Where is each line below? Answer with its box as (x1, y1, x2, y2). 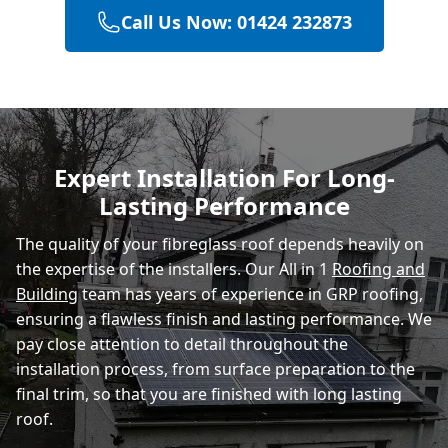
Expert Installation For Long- (53, 160, 395, 194)
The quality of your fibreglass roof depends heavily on (16, 232, 424, 255)
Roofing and (332, 257, 425, 280)
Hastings (56, 32, 127, 55)
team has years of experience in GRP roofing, (78, 282, 423, 305)
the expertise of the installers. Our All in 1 (16, 257, 332, 280)
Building (16, 282, 78, 305)
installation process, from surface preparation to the (16, 357, 415, 380)
